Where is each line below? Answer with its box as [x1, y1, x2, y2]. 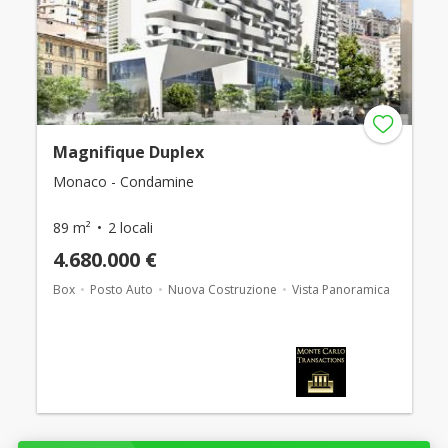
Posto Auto [89, 281, 153, 299]
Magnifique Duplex [52, 141, 204, 164]
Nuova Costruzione [167, 281, 277, 299]
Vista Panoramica [291, 281, 390, 299]
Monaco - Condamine [52, 172, 194, 192]
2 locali [107, 218, 153, 238]
